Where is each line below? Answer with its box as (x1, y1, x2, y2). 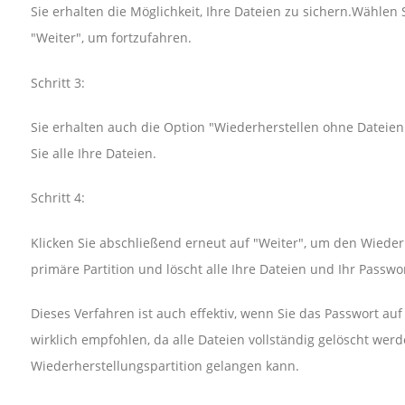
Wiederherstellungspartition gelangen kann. (30, 357, 299, 375)
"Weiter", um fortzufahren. (30, 29, 192, 47)
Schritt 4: (30, 189, 85, 207)
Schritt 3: (30, 73, 85, 91)
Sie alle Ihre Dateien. (30, 144, 156, 162)
